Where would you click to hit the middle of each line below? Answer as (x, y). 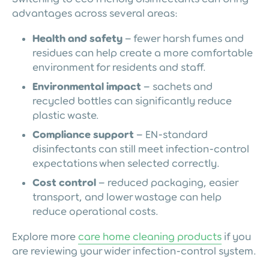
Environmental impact (87, 86)
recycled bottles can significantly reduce (132, 101)
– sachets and (177, 86)
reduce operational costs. (95, 211)
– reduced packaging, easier (167, 182)
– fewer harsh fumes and (183, 38)
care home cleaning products (150, 236)
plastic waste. (66, 115)
